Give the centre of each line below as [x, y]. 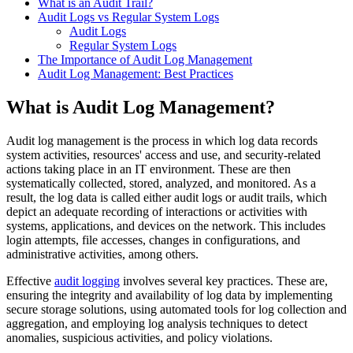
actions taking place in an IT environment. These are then [149, 169]
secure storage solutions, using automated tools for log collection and [176, 309]
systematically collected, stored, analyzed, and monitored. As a [161, 183]
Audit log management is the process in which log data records [162, 140]
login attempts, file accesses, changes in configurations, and [153, 240]
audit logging [87, 281]
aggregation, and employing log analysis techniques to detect [157, 323]
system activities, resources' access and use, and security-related [163, 154]
